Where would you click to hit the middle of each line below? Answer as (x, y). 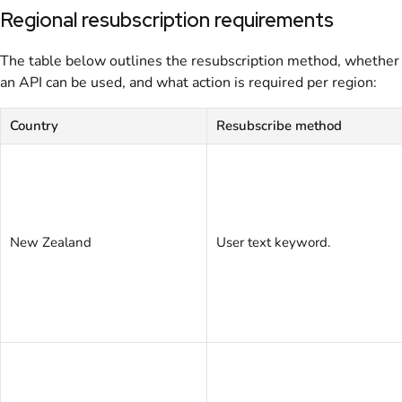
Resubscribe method (279, 126)
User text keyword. (273, 243)
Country (34, 126)
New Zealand (51, 243)
